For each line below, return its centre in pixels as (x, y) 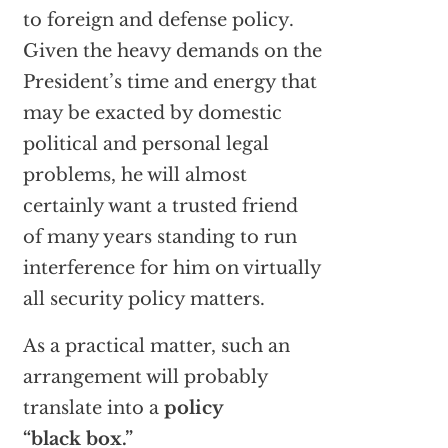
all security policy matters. (143, 299)
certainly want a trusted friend (160, 206)
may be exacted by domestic (152, 113)
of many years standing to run (159, 237)
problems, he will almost (134, 175)
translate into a (93, 408)
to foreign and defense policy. (158, 20)
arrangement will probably (145, 377)
